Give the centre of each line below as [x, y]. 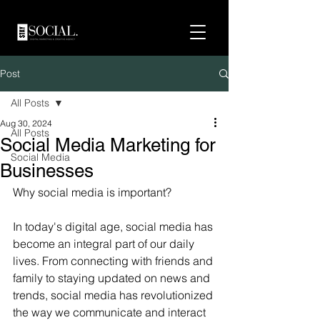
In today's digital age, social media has [114, 226]
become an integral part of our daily [105, 244]
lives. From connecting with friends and [114, 261]
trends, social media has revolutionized [114, 295]
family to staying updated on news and [113, 278]
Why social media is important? [92, 192]
